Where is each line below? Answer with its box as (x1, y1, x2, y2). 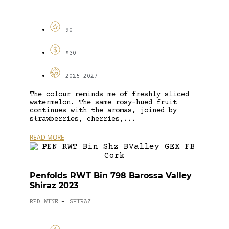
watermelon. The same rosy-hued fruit (30, 98, 177, 107)
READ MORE (30, 132, 64, 142)
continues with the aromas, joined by (30, 106, 177, 115)
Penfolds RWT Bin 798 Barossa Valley (30, 170, 192, 180)
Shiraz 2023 (30, 180, 78, 190)
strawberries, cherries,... (30, 114, 136, 123)
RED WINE (30, 199, 58, 206)
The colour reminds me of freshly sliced (30, 90, 189, 99)
